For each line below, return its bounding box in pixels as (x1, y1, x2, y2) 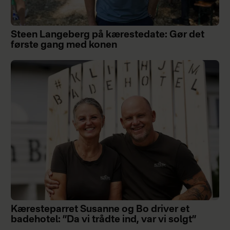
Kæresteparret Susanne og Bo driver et (10, 204, 189, 214)
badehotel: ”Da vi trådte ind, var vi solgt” (10, 215, 197, 224)
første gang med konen (10, 40, 117, 50)
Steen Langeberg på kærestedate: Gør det (10, 30, 204, 40)
